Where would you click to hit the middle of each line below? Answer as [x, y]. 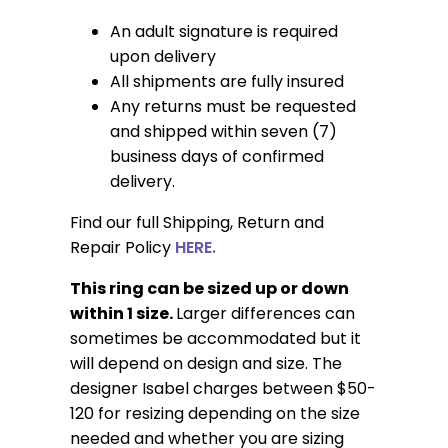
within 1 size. [122, 313]
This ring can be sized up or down [209, 288]
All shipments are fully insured [226, 81]
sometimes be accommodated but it [215, 338]
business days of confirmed [216, 156]
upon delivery [162, 56]
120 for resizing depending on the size [214, 413]
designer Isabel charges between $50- [222, 388]
